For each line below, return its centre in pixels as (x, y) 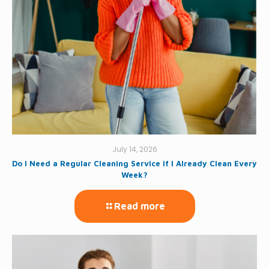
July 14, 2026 (134, 149)
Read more (139, 206)
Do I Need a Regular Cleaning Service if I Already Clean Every (134, 163)
